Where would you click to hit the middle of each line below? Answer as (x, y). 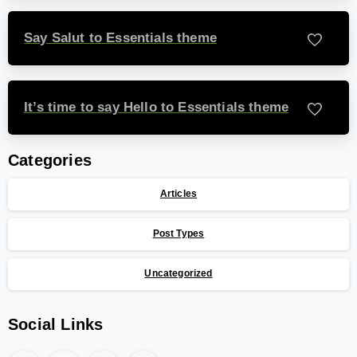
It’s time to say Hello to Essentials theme (157, 108)
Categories (50, 160)
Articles (178, 194)
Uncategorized (178, 274)
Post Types (178, 234)
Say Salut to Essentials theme (120, 38)
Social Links (56, 324)
